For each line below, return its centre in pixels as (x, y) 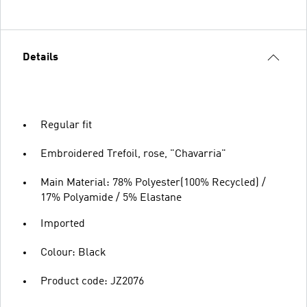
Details (40, 58)
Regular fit (66, 125)
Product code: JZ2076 (92, 282)
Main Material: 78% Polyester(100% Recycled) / (153, 183)
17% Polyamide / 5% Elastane (111, 198)
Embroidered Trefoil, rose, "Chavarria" (133, 154)
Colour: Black (73, 253)
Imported (63, 224)
